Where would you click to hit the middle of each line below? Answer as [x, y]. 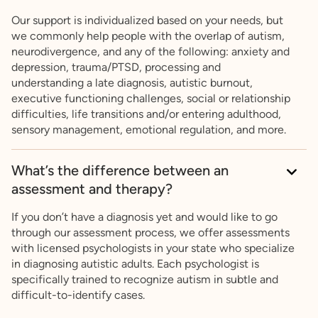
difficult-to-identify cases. [78, 295]
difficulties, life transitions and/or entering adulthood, [146, 114]
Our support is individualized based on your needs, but [147, 21]
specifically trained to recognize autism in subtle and [145, 280]
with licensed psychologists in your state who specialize [153, 248]
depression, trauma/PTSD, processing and [116, 67]
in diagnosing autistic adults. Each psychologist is [135, 264]
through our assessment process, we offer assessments [150, 233]
